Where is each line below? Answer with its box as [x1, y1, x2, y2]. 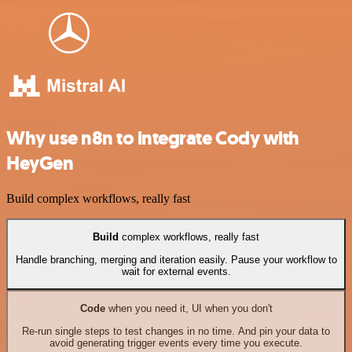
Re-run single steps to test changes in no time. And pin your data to [22, 324, 330, 337]
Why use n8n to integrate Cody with [6, 126, 299, 152]
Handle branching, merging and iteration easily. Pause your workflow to [15, 253, 337, 266]
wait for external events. [121, 265, 231, 277]
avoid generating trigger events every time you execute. [49, 336, 302, 349]
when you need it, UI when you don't [104, 302, 273, 315]
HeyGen [6, 151, 74, 177]
